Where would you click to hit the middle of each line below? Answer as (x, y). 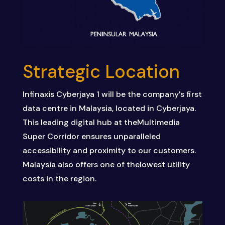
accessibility (46, 151)
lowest (152, 165)
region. (83, 179)
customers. (174, 151)
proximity (107, 151)
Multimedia (158, 123)
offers (86, 165)
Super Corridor (51, 137)
